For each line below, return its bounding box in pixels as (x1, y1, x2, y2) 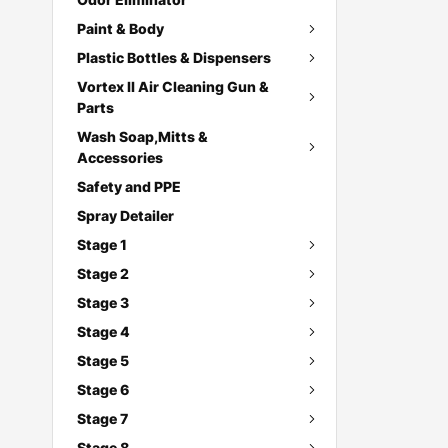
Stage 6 (77, 381, 129, 398)
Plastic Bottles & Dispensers (77, 49, 271, 66)
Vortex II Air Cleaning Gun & (77, 78, 269, 95)
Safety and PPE (77, 178, 181, 195)
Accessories (77, 149, 163, 166)
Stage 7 (77, 410, 128, 427)
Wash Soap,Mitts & (77, 128, 208, 145)
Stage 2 (77, 265, 129, 282)
